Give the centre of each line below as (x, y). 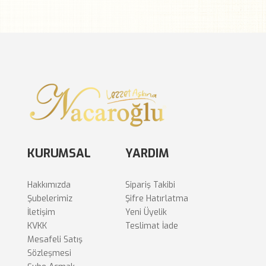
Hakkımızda (49, 185)
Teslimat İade (152, 226)
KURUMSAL (59, 153)
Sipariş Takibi (150, 185)
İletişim (41, 212)
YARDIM (147, 153)
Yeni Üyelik (146, 212)
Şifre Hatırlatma (157, 198)
